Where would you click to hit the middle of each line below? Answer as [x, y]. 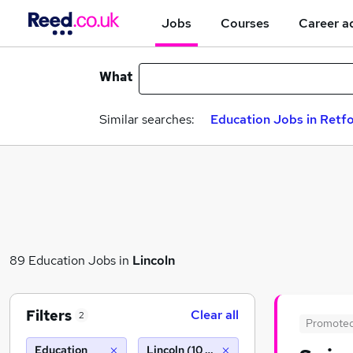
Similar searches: [147, 119]
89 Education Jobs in [71, 260]
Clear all [215, 315]
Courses [245, 23]
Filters [49, 315]
